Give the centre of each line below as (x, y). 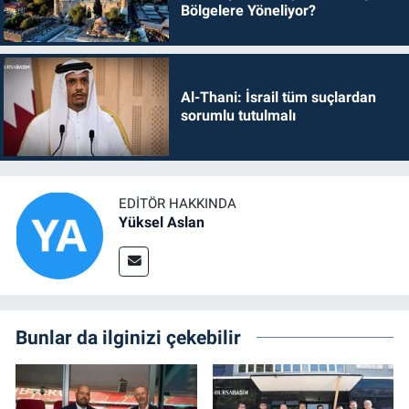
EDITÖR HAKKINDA (178, 204)
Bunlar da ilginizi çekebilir (128, 337)
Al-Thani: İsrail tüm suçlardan (278, 98)
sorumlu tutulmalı (238, 116)
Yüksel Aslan (162, 223)
